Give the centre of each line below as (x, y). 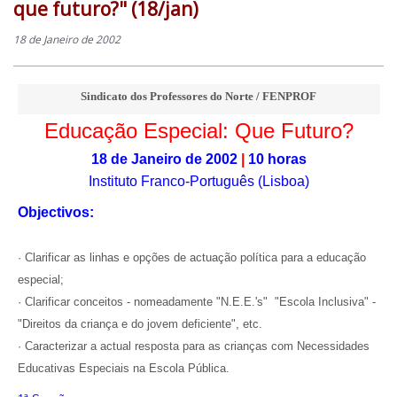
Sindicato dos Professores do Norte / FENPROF (198, 96)
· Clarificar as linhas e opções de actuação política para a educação (191, 257)
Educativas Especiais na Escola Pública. (123, 368)
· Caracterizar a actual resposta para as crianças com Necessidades (193, 346)
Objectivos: (55, 212)
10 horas (275, 159)
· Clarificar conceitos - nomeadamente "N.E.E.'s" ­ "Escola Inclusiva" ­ (196, 302)
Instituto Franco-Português (171, 181)
